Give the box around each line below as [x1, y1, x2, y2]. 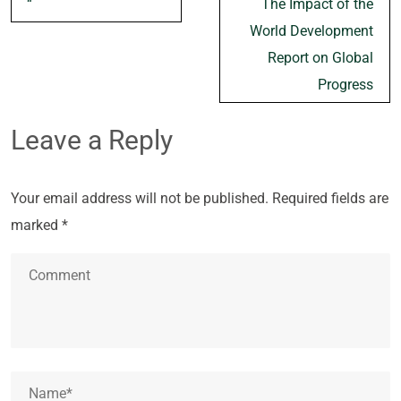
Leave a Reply [11, 124, 173, 156]
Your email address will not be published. [11, 190, 269, 207]
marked [11, 217, 62, 234]
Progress [318, 76, 373, 93]
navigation [10, 13, 115, 38]
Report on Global [268, 49, 373, 66]
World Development [250, 22, 373, 39]
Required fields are [272, 190, 388, 207]
